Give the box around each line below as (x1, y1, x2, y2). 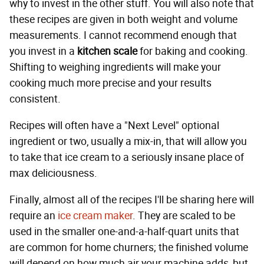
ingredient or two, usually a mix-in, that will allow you (9, 135, 247, 148)
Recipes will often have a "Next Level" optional (9, 119, 219, 133)
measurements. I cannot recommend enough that (9, 29, 237, 42)
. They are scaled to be (133, 209, 235, 223)
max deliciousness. (9, 167, 97, 180)
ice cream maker (58, 209, 133, 223)
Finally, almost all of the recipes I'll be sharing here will (9, 193, 254, 207)
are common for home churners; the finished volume (9, 241, 248, 255)
